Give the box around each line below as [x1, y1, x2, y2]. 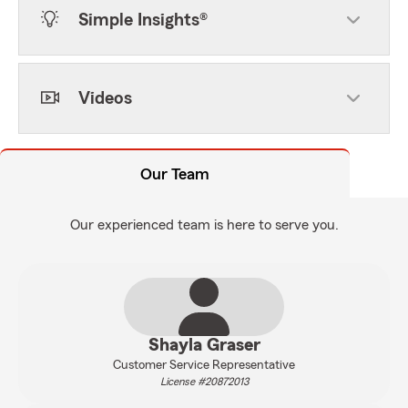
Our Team [140, 166, 209, 182]
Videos [78, 89, 132, 107]
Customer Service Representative [113, 359, 295, 372]
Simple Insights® [78, 11, 208, 29]
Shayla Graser [148, 336, 260, 354]
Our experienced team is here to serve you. [69, 218, 339, 232]
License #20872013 [159, 376, 249, 387]
